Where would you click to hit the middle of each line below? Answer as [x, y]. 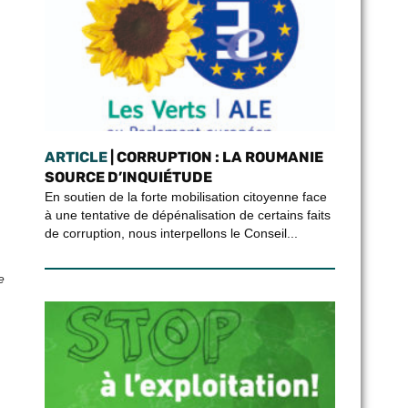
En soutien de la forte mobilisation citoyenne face [185, 197]
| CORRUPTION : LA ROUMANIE [215, 157]
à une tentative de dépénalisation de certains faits [187, 215]
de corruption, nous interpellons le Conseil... [171, 233]
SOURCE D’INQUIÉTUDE [128, 177]
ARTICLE [76, 157]
